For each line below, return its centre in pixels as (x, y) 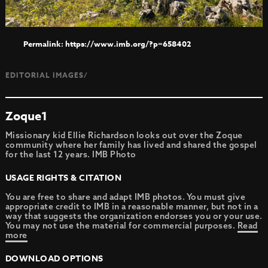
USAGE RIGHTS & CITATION (63, 178)
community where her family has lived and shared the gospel (131, 144)
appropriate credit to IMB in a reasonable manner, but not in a (132, 206)
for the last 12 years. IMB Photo (71, 154)
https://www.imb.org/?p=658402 (128, 43)
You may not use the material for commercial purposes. (121, 225)
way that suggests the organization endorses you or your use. (134, 216)
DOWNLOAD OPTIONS (54, 258)
